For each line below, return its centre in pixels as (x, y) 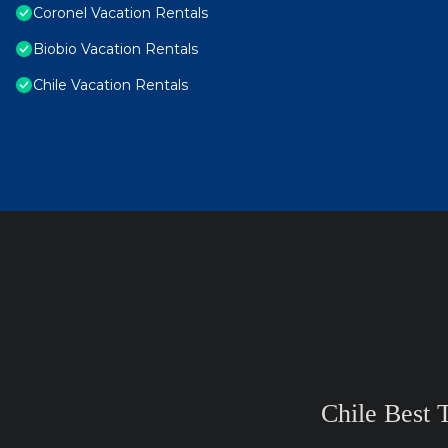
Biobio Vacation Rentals (115, 49)
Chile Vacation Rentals (110, 85)
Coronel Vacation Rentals (120, 13)
